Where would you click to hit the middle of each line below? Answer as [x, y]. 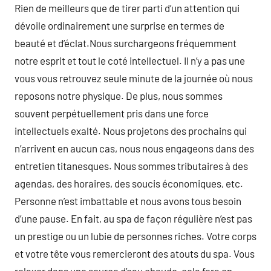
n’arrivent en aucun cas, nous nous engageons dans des [134, 148]
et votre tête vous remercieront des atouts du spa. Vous [135, 253]
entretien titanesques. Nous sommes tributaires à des [131, 166]
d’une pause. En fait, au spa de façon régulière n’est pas [133, 218]
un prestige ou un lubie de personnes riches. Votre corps [135, 236]
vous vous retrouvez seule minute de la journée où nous [134, 78]
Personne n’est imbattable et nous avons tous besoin [128, 201]
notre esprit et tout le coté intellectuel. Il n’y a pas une [130, 60]
